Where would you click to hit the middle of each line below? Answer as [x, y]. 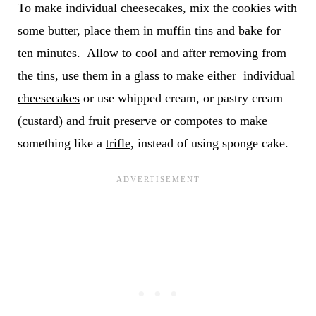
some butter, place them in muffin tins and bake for [149, 30]
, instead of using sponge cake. [209, 143]
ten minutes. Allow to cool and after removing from [152, 53]
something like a [61, 143]
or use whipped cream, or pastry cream [181, 98]
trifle [118, 143]
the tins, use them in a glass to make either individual [156, 75]
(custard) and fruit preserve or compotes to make [142, 120]
